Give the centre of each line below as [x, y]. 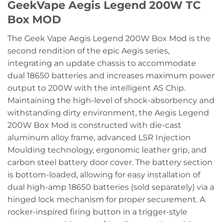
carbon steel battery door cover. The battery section [110, 162]
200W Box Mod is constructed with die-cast [94, 125]
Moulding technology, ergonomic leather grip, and [107, 150]
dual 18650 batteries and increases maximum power [111, 75]
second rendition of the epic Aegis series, [88, 51]
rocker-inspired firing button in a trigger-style [97, 212]
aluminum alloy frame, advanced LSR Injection [99, 137]
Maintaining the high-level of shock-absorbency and [111, 100]
